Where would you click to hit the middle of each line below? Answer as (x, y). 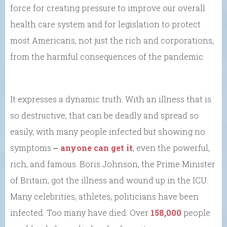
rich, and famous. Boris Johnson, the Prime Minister (113, 164)
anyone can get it (97, 148)
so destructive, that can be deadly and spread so (104, 116)
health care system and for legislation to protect (105, 24)
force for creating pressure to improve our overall (108, 8)
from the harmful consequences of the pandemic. (107, 57)
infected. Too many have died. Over (80, 213)
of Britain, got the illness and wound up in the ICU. (109, 180)
